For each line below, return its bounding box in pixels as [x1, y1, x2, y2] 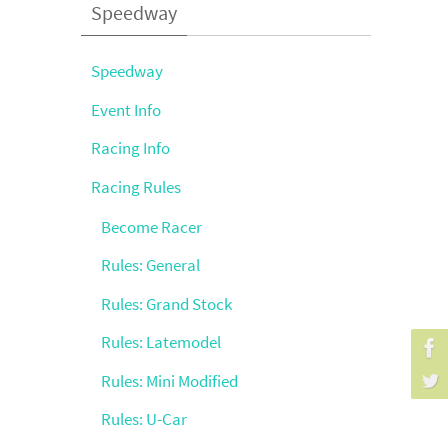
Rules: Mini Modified [101, 369, 238, 392]
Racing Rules [91, 175, 181, 198]
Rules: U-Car [101, 408, 187, 430]
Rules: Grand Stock [101, 292, 232, 315]
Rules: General [101, 254, 200, 276]
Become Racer [101, 215, 202, 238]
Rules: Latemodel [101, 331, 221, 353]
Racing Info [91, 137, 170, 159]
